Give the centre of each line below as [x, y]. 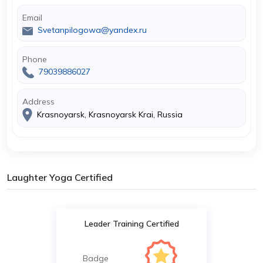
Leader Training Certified [131, 224]
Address [38, 102]
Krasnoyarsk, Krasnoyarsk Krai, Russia [109, 114]
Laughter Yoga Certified [60, 177]
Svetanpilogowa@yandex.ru [92, 30]
